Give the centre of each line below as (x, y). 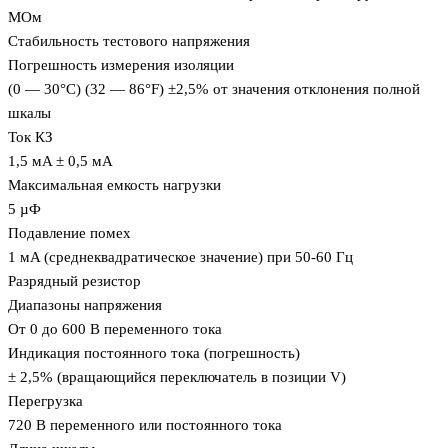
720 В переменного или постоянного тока (145, 425)
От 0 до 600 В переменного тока (115, 329)
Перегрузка (45, 401)
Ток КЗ (30, 137)
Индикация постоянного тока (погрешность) (154, 353)
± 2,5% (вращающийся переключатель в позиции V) (177, 377)
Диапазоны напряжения (85, 305)
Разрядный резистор (74, 281)
